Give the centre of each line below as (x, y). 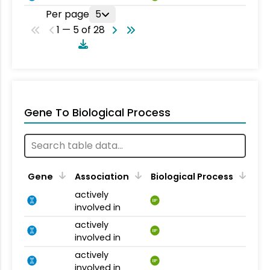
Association (102, 176)
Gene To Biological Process (97, 112)
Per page (67, 14)
